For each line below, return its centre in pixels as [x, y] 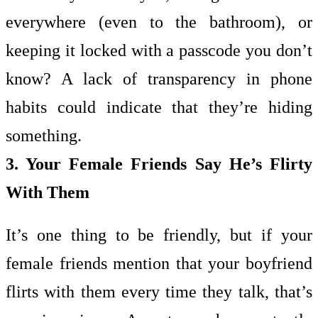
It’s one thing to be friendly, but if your [159, 235]
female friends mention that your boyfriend [159, 263]
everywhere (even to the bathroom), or [159, 22]
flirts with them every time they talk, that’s [159, 292]
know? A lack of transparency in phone [159, 79]
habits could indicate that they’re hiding [159, 107]
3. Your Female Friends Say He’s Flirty [159, 164]
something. [44, 136]
